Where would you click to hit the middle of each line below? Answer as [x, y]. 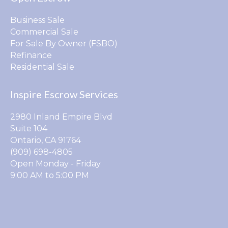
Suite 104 [29, 128]
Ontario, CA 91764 [46, 140]
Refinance [31, 55]
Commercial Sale [44, 32]
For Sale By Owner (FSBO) [64, 43]
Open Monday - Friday [55, 163]
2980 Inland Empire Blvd [61, 117]
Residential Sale [42, 67]
